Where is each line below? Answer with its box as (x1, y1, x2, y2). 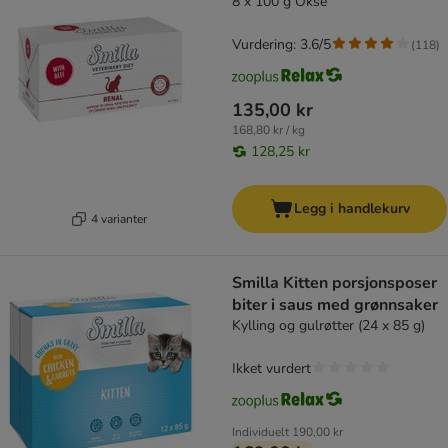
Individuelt (232, 424, 289, 441)
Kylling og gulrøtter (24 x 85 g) (232, 316, 425, 336)
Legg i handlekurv (293, 199, 410, 219)
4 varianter (90, 210, 147, 227)
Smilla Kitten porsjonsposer (232, 272, 437, 295)
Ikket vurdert (232, 359, 311, 379)
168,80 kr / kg (232, 122, 305, 139)
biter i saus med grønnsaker (232, 294, 438, 317)
